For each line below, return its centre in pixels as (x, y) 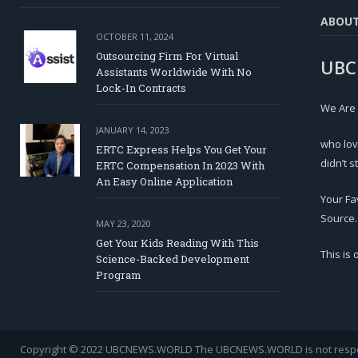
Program (119, 275)
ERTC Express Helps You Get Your (181, 150)
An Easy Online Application (164, 182)
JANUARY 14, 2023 (133, 130)
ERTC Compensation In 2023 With (180, 166)
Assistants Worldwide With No (174, 72)
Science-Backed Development (173, 259)
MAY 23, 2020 (123, 224)
